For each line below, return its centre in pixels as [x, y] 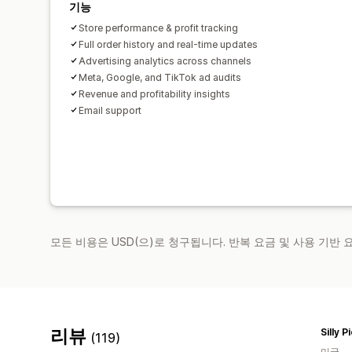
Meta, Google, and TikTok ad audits [160, 77]
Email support [110, 110]
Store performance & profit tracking [158, 27]
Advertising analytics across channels [165, 60]
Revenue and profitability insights [154, 93]
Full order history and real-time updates [168, 44]
